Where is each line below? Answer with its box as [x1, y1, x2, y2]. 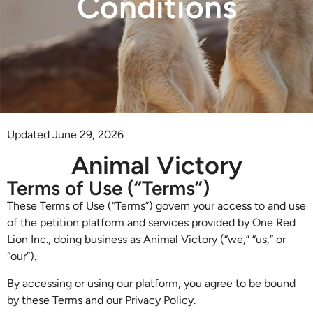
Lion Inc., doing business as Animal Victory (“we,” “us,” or [7, 233, 286, 247]
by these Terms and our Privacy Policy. [7, 293, 196, 307]
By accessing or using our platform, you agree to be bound [7, 276, 296, 290]
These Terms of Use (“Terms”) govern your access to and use [7, 199, 306, 213]
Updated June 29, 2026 [7, 127, 124, 141]
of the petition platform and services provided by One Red [7, 216, 296, 230]
